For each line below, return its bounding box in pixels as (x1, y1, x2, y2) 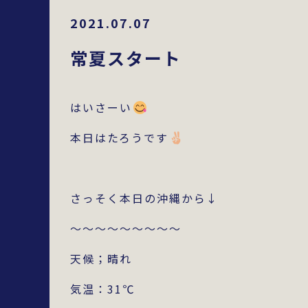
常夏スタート (70, 45, 181, 70)
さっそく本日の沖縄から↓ (70, 190, 219, 206)
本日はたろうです (70, 129, 168, 146)
